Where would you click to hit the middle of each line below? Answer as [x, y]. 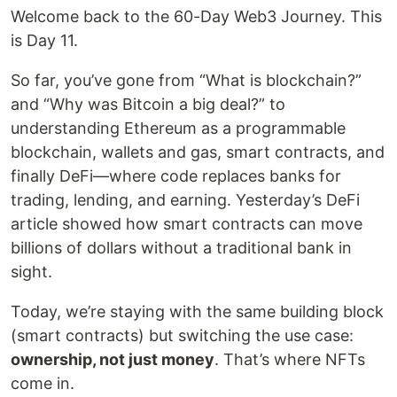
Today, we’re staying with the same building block [197, 312]
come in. [43, 384]
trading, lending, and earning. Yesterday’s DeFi [185, 200]
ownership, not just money [113, 360]
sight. [31, 272]
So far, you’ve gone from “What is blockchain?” [186, 81]
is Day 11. [44, 41]
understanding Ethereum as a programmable [178, 128]
